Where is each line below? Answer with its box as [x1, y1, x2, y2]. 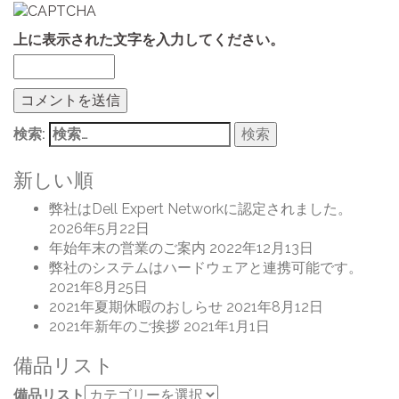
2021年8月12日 [226, 297, 323, 315]
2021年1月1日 [183, 317, 270, 335]
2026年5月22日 [49, 219, 150, 237]
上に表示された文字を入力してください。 [13, 30, 284, 48]
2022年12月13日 [209, 239, 313, 256]
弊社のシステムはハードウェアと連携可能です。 [49, 258, 362, 276]
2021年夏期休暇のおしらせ [49, 297, 223, 315]
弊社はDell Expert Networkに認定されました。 [49, 199, 352, 217]
